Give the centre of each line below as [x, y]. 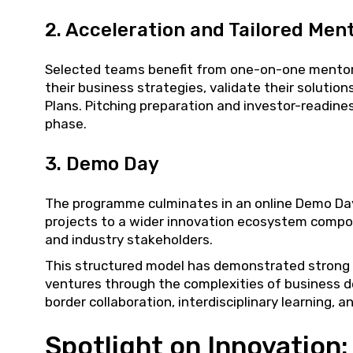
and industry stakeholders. [129, 239]
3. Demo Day [102, 163]
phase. [66, 123]
